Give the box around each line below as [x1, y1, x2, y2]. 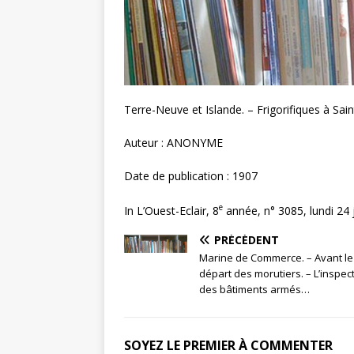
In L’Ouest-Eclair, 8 [124, 202, 219, 218]
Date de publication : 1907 [124, 168, 258, 183]
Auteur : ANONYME [124, 134, 223, 150]
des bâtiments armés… [199, 282, 310, 297]
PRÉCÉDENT [214, 232, 279, 248]
